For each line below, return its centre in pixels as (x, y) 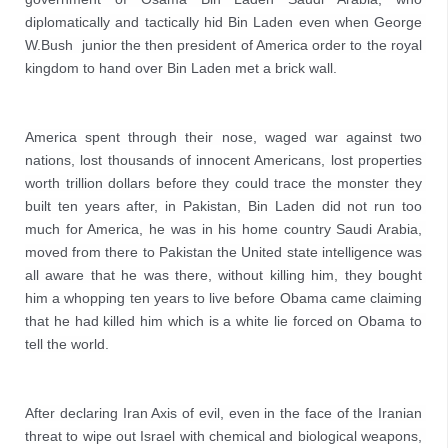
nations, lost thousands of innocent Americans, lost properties (223, 160)
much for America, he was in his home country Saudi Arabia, (223, 229)
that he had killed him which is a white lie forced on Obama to (223, 321)
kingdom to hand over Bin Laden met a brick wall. (181, 68)
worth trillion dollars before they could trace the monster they (223, 183)
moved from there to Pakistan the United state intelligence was (223, 252)
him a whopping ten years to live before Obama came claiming (223, 298)
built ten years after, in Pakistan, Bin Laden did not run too (223, 206)
